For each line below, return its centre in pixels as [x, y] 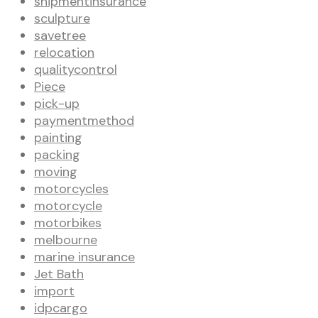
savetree [60, 35]
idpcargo [61, 308]
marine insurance [84, 257]
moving [56, 171]
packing [57, 154]
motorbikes [68, 223]
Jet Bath [59, 274]
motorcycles [71, 188]
